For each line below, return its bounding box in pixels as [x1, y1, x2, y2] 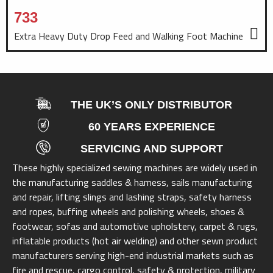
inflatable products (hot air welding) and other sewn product [12, 233, 258, 248]
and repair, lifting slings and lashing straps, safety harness [12, 189, 252, 204]
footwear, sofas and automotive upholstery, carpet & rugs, [12, 218, 258, 233]
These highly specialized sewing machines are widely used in [12, 160, 257, 175]
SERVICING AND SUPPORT [80, 142, 223, 155]
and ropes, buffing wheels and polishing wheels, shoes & [12, 204, 244, 219]
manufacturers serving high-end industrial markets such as [12, 247, 253, 263]
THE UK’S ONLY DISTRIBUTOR [71, 98, 233, 111]
